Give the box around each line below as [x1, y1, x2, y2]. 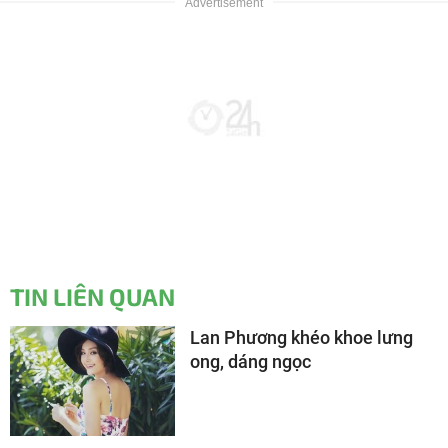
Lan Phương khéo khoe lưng [190, 326, 413, 348]
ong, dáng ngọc [190, 350, 311, 372]
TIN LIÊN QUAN [10, 281, 175, 311]
